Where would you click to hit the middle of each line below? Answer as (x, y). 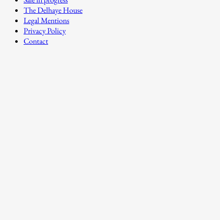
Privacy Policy (45, 31)
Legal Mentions (46, 21)
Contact (36, 41)
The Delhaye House (53, 10)
